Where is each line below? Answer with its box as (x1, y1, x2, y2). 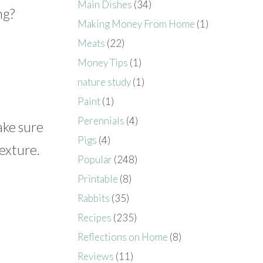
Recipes (77, 211, 112, 224)
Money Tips (77, 56, 129, 69)
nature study (77, 75, 131, 88)
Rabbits (77, 191, 110, 204)
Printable (77, 172, 119, 185)
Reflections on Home (77, 230, 168, 243)
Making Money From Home (77, 17, 195, 30)
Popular (77, 153, 113, 166)
